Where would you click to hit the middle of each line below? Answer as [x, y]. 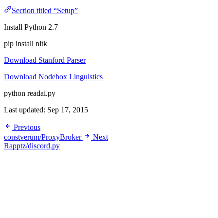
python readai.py [30, 93]
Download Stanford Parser [45, 60]
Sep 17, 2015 [68, 110]
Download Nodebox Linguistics [53, 77]
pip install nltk [26, 44]
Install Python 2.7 [31, 27]
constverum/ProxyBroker [44, 137]
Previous [27, 127]
